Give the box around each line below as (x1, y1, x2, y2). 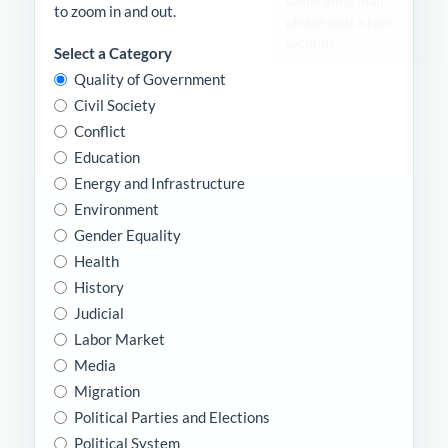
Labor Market (74, 329, 165, 348)
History (74, 277, 124, 296)
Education (74, 147, 140, 166)
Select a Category (54, 43, 172, 62)
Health (74, 251, 119, 270)
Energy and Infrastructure (74, 173, 245, 192)
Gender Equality (74, 225, 181, 244)
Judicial (74, 303, 124, 322)
